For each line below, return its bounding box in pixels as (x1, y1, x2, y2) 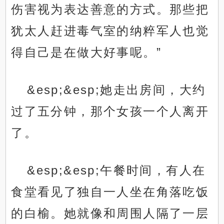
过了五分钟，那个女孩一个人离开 (11, 104, 209, 118)
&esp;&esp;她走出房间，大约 (27, 83, 206, 97)
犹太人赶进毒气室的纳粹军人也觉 (11, 24, 209, 38)
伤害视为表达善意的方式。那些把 (11, 2, 209, 16)
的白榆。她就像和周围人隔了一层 (11, 206, 209, 220)
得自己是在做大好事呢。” (11, 45, 162, 59)
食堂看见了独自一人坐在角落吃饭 (11, 185, 209, 199)
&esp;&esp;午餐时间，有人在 (27, 163, 206, 177)
